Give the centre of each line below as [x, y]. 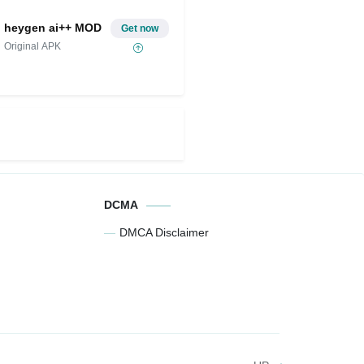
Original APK [33, 46]
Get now [139, 29]
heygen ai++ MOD [53, 27]
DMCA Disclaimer [165, 233]
